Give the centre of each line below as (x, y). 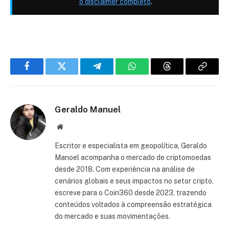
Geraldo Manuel (88, 110)
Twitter (74, 74)
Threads (181, 74)
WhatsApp (151, 74)
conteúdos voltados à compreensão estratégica (133, 205)
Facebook (44, 74)
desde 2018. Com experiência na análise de (125, 169)
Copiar (214, 74)
